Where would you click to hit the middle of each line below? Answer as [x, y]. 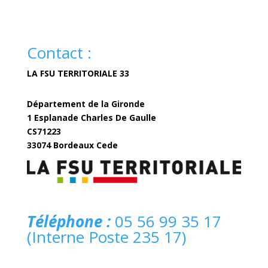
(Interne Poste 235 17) [106, 237]
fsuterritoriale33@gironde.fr [172, 145]
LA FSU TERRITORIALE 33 [78, 74]
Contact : [59, 53]
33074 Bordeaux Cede [72, 145]
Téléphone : [68, 222]
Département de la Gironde [86, 104]
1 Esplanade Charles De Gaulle [91, 118]
